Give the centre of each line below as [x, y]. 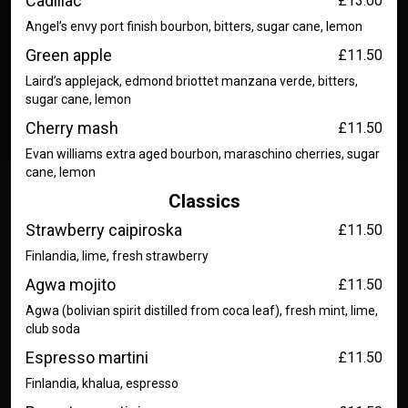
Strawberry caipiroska [104, 230]
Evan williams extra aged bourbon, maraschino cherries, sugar [203, 154]
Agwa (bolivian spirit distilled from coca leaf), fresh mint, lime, [202, 311]
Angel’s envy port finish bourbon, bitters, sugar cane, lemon [194, 26]
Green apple [69, 55]
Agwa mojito [71, 285]
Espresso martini [87, 357]
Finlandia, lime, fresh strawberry [117, 256]
